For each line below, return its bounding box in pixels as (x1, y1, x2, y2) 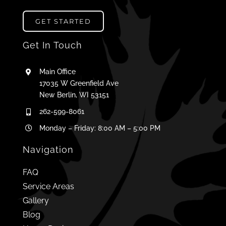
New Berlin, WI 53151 (39, 90, 109, 99)
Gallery (22, 196, 49, 206)
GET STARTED (35, 17, 91, 25)
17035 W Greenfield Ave (39, 79, 119, 87)
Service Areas (22, 182, 74, 192)
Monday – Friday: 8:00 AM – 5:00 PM (39, 124, 161, 132)
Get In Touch (22, 39, 82, 50)
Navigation (22, 144, 74, 155)
